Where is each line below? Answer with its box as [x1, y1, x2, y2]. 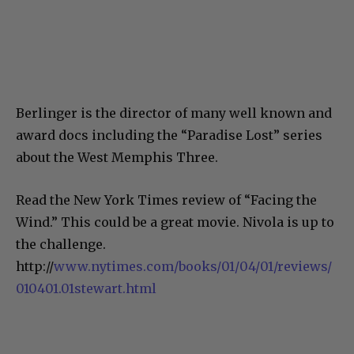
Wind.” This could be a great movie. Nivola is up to [16, 214, 334, 230]
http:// [16, 258, 54, 274]
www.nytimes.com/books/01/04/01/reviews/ [54, 258, 332, 274]
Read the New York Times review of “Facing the [16, 192, 317, 208]
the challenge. [16, 236, 106, 252]
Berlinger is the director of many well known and [16, 105, 332, 121]
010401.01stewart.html [16, 281, 156, 296]
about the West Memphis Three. [16, 149, 218, 165]
